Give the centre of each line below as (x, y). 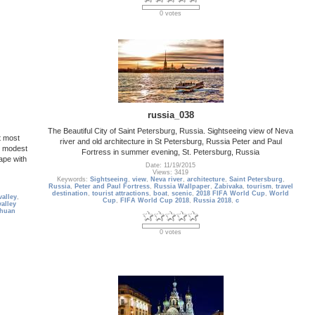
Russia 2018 (212, 201)
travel (284, 187)
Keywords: (73, 180)
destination (70, 194)
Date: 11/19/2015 (171, 166)
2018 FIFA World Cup (231, 194)
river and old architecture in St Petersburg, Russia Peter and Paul (171, 141)
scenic (182, 194)
